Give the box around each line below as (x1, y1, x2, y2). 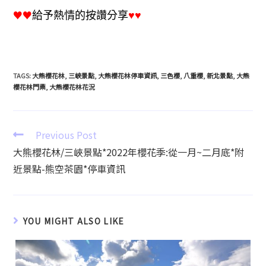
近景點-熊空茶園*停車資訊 (13, 161, 126, 176)
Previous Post (36, 128, 97, 142)
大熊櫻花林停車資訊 (98, 71, 157, 81)
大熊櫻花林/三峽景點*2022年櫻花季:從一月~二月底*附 (13, 145, 245, 160)
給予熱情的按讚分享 (32, 9, 129, 21)
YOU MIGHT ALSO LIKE (23, 215, 125, 227)
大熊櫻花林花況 (49, 82, 96, 92)
